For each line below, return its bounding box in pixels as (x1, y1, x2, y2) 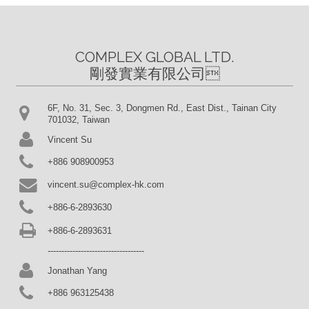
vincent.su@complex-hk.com (48, 179, 165, 190)
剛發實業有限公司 (89, 65, 206, 81)
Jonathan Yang (48, 265, 108, 276)
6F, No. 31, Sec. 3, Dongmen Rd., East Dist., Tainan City (48, 102, 277, 113)
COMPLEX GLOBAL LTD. (75, 48, 234, 66)
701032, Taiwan (48, 114, 110, 125)
